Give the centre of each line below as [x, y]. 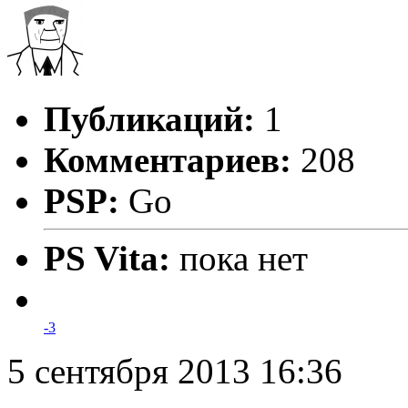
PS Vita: [112, 259]
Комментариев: [168, 160]
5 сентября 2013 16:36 [175, 372]
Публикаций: [149, 119]
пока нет [244, 259]
